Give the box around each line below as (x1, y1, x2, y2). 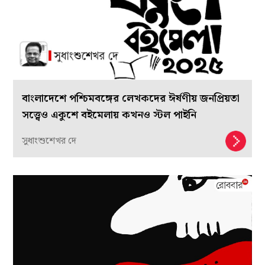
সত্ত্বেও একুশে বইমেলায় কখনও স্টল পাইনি (22, 106, 197, 124)
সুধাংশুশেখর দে (22, 133, 77, 148)
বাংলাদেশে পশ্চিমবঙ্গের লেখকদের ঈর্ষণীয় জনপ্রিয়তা (22, 89, 240, 107)
